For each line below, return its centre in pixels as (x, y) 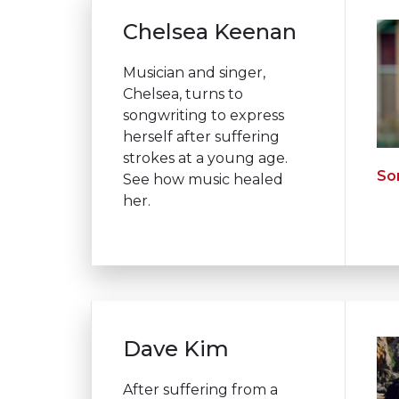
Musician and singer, (194, 72)
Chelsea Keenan (210, 31)
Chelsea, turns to (183, 94)
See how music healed (203, 179)
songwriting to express (204, 115)
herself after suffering (201, 136)
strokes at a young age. (205, 158)
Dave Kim (176, 348)
